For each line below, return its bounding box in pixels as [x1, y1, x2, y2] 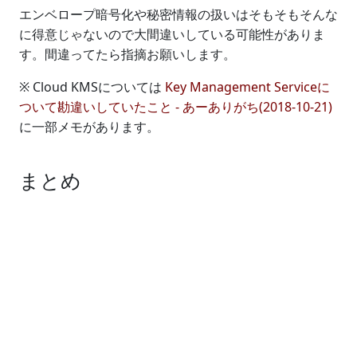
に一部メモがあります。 [19, 118, 159, 135]
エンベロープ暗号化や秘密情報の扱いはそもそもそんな [19, 6, 338, 23]
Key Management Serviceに [165, 78, 330, 96]
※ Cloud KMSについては [19, 78, 165, 96]
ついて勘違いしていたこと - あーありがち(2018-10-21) [19, 98, 332, 116]
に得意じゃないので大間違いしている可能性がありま [19, 25, 325, 43]
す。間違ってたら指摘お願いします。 [19, 45, 236, 63]
